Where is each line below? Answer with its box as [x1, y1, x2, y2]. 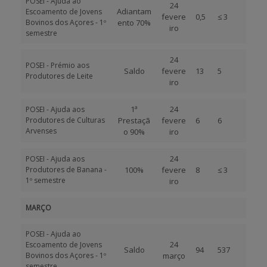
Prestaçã [118, 115, 150, 126]
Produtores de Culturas [26, 115, 105, 125]
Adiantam [117, 6, 151, 17]
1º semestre [26, 175, 66, 185]
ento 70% [117, 17, 151, 28]
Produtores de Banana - [26, 164, 107, 175]
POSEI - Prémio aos [26, 60, 89, 70]
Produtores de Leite [26, 71, 93, 81]
